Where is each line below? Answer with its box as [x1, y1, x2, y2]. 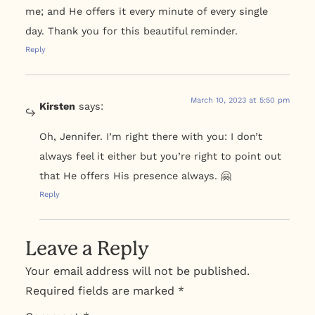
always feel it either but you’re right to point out [39, 150, 281, 162]
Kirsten [39, 101, 75, 112]
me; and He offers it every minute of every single [25, 6, 268, 17]
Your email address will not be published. [25, 264, 250, 278]
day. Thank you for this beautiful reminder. [25, 25, 238, 37]
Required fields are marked [25, 283, 178, 297]
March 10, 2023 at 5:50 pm [191, 96, 290, 105]
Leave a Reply [25, 236, 149, 260]
